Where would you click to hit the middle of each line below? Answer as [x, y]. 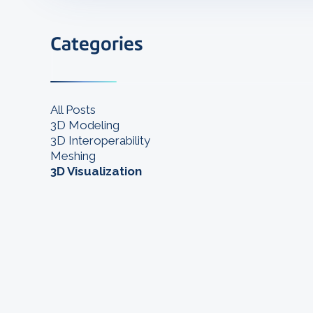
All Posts [73, 110]
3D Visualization [96, 172]
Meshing [73, 156]
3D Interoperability [100, 141]
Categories [97, 44]
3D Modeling [85, 125]
